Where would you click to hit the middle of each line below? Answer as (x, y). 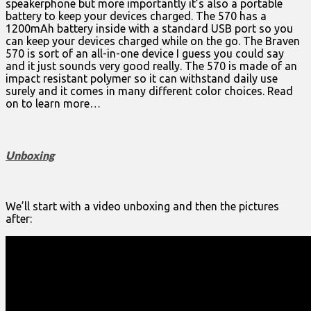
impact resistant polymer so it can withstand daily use (142, 79)
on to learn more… (53, 104)
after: (19, 218)
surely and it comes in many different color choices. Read (149, 91)
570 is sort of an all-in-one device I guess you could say (145, 54)
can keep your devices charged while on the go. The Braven (153, 41)
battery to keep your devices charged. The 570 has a (136, 16)
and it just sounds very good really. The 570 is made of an (151, 66)
